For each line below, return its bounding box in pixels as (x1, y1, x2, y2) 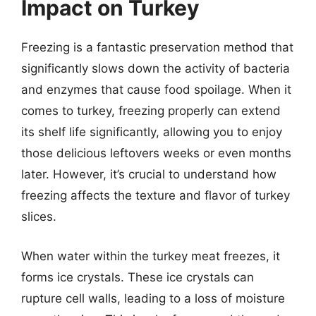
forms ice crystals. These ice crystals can (21, 269, 254, 284)
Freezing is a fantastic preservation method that (21, 40, 293, 54)
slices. (21, 209, 56, 224)
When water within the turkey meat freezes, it (21, 248, 280, 263)
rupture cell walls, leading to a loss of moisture (21, 291, 285, 305)
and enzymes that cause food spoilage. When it (21, 83, 291, 97)
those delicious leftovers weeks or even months (21, 146, 291, 160)
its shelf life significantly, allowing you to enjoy (21, 125, 282, 139)
